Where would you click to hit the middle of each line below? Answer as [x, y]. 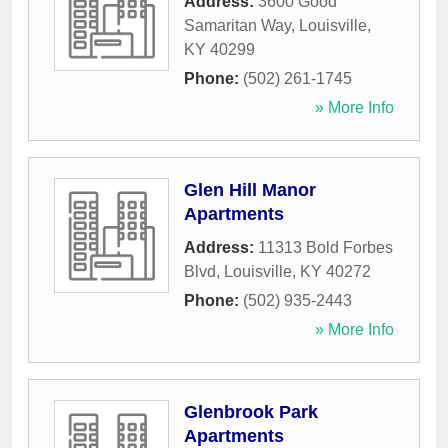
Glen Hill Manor [250, 190]
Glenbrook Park [251, 412]
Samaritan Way [237, 26]
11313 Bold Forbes [325, 248]
